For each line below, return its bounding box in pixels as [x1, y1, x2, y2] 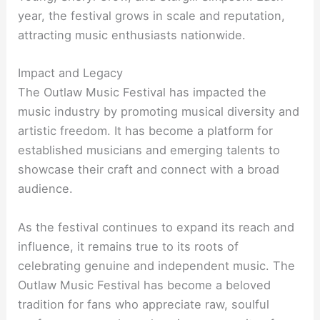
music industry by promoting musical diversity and [18, 104, 300, 119]
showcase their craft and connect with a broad [18, 162, 280, 177]
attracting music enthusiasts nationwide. [18, 28, 246, 43]
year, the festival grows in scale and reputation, [18, 9, 286, 24]
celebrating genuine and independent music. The [18, 258, 296, 273]
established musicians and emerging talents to [18, 143, 281, 158]
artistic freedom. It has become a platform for [18, 124, 274, 139]
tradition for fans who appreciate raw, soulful [18, 296, 270, 311]
